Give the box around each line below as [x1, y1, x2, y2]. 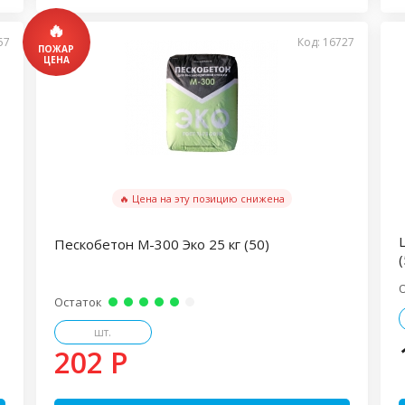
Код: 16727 [297, 34, 355, 50]
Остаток [53, 294, 102, 310]
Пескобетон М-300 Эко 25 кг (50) [53, 235, 269, 253]
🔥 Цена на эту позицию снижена [118, 192, 285, 205]
